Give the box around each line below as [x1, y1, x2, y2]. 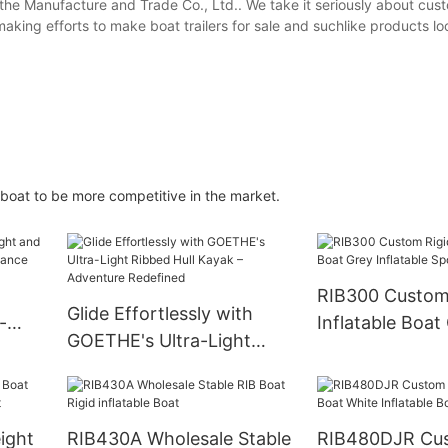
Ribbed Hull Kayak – [66, 357, 233, 379]
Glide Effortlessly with [66, 303, 253, 325]
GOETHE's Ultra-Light [66, 330, 251, 352]
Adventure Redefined [66, 384, 246, 406]
